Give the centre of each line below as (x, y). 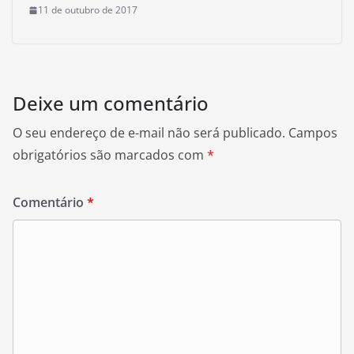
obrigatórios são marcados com (110, 155)
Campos (313, 133)
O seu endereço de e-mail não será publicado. (149, 133)
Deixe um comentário (111, 103)
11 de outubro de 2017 (88, 10)
